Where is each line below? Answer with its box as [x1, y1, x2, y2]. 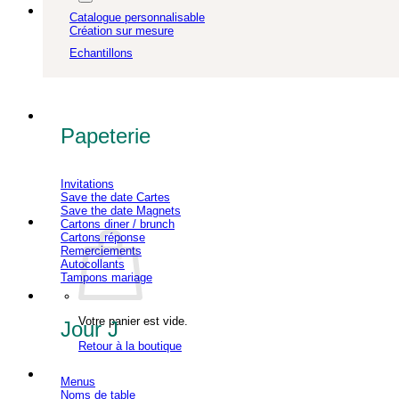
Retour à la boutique [78, 338, 182, 353]
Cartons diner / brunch [61, 216, 175, 231]
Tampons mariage [61, 270, 152, 284]
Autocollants [61, 256, 125, 271]
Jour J [61, 316, 118, 341]
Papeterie [61, 124, 151, 148]
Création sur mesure [69, 24, 174, 38]
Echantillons [69, 46, 133, 61]
